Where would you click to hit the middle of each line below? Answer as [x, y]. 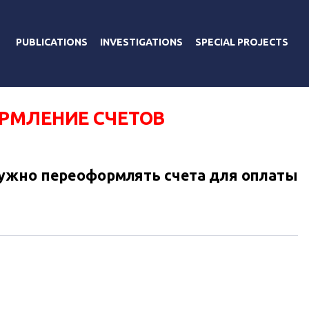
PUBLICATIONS [52, 42]
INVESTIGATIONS [141, 42]
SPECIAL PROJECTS [242, 42]
